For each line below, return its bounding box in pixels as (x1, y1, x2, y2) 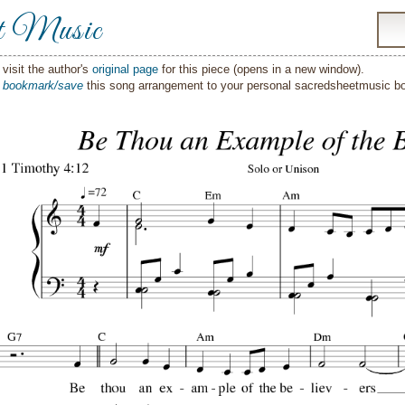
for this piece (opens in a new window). (158, 62, 364, 76)
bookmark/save (3, 79, 83, 92)
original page (92, 62, 158, 76)
